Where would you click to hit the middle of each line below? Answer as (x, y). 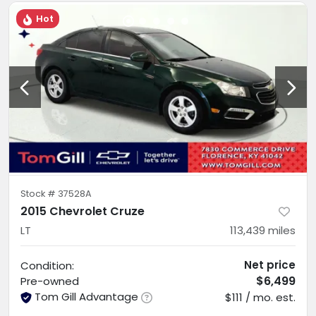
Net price (270, 265)
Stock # (39, 193)
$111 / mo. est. (260, 297)
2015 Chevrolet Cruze (83, 211)
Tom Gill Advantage (86, 296)
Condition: (47, 265)
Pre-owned (50, 281)
